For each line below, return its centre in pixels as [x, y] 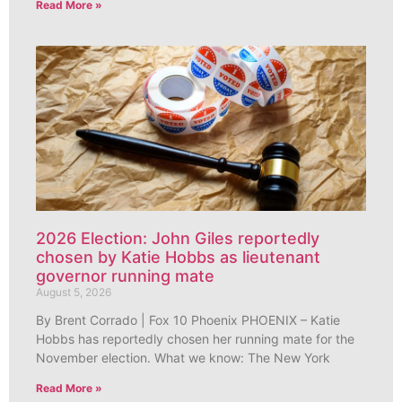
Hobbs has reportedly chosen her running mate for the [195, 338]
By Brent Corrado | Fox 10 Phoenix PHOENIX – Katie [188, 319]
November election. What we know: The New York [183, 357]
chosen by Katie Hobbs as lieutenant [178, 257]
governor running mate [125, 275]
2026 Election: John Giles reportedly [178, 238]
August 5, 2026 [74, 292]
